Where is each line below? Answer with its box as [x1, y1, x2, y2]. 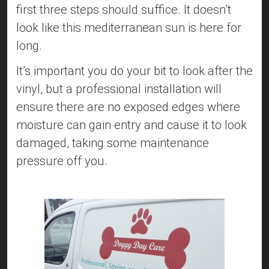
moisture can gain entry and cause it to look [16, 118, 247, 133]
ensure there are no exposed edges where [16, 100, 240, 115]
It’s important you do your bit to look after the [16, 64, 253, 79]
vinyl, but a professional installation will [16, 82, 222, 97]
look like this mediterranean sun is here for [16, 20, 241, 35]
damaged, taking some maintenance [16, 136, 209, 151]
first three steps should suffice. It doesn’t [16, 2, 231, 17]
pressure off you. [16, 154, 107, 169]
